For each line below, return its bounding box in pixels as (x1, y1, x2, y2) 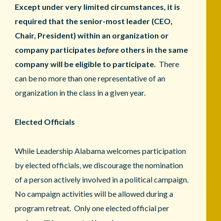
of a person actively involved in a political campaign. (15, 174, 190, 184)
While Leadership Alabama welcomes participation (15, 146, 186, 155)
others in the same (119, 44, 188, 54)
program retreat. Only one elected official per (15, 203, 169, 213)
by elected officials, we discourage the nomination (15, 160, 183, 170)
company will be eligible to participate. (15, 59, 157, 69)
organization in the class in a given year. (15, 87, 146, 97)
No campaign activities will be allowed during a (15, 188, 173, 198)
